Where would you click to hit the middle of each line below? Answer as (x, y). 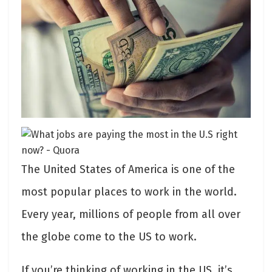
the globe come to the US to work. (109, 237)
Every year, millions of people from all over (131, 215)
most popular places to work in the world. (129, 192)
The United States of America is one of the (128, 170)
